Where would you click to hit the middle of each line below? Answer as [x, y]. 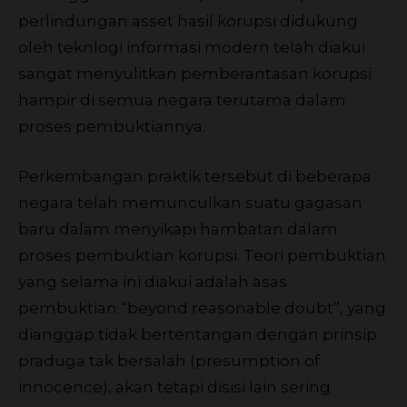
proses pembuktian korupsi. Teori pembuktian [202, 255]
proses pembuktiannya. [112, 126]
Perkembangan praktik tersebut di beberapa [195, 176]
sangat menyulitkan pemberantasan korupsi [195, 73]
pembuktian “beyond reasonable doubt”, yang [202, 308]
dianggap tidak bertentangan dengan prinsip [198, 334]
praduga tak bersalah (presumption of [169, 360]
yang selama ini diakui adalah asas [153, 281]
